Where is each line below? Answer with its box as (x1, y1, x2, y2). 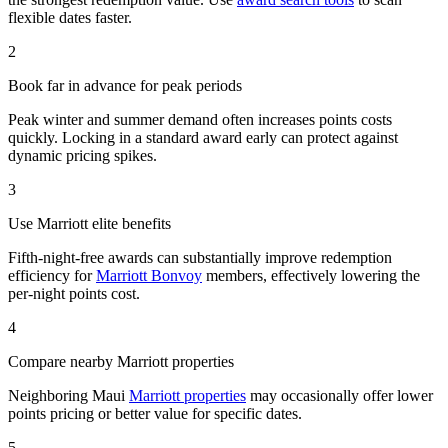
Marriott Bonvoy (96, 267, 202, 285)
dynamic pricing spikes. (8, 147, 157, 165)
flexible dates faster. (8, 9, 132, 27)
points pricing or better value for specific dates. (8, 405, 302, 423)
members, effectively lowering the (202, 267, 420, 285)
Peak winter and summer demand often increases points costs (8, 111, 392, 129)
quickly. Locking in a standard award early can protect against (8, 129, 398, 147)
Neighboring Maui (8, 387, 129, 405)
